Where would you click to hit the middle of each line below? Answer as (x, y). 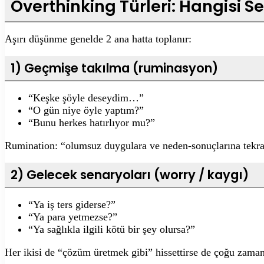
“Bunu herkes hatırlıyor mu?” (92, 122)
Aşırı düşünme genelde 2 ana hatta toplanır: (98, 39)
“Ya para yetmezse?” (73, 217)
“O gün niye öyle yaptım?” (86, 110)
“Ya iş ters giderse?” (72, 204)
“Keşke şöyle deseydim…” (86, 98)
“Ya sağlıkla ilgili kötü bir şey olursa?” (112, 229)
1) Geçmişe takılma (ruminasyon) (114, 68)
